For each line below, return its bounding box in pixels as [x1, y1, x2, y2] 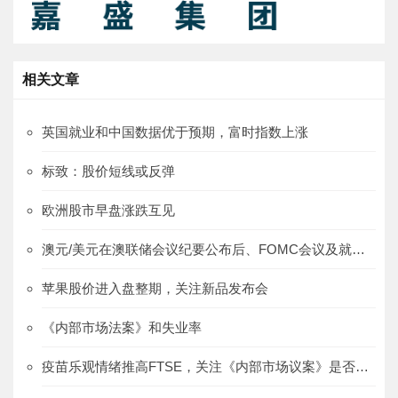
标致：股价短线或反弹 [42, 163, 175, 179]
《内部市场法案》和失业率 [42, 320, 202, 336]
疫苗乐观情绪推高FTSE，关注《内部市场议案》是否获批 [355, 359, 369, 375]
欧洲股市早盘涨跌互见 [42, 203, 175, 219]
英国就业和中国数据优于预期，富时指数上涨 [42, 124, 308, 140]
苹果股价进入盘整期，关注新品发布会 [42, 281, 268, 297]
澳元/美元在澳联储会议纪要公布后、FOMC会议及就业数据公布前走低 [352, 242, 365, 258]
